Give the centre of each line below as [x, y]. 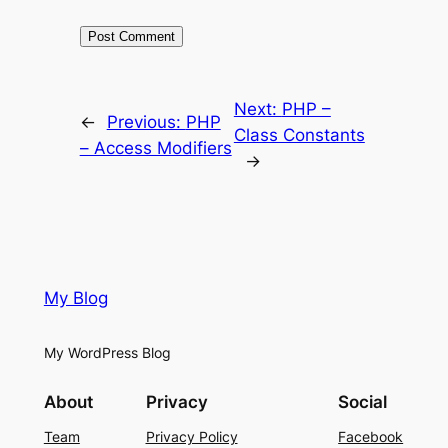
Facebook [371, 437]
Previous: [146, 122]
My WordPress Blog [107, 353]
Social [363, 402]
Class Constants [299, 135]
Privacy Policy [191, 437]
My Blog [75, 297]
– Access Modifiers [155, 148]
